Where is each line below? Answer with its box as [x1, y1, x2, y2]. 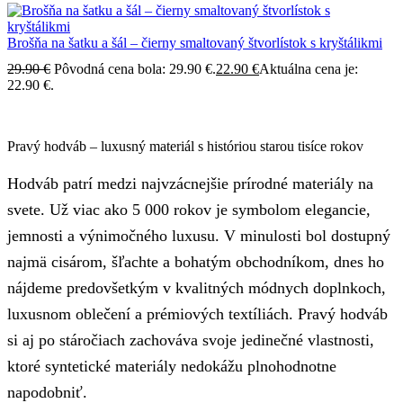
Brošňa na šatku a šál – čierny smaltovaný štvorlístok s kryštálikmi [7, 34, 382, 50]
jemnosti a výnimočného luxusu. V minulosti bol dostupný [7, 227, 390, 246]
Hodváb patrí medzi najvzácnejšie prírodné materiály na [7, 175, 373, 193]
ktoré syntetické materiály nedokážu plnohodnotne [7, 357, 336, 376]
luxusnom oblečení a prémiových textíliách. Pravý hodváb [7, 305, 388, 324]
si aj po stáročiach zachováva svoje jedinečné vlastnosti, [7, 331, 374, 350]
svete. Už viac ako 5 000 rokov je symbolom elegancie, [7, 201, 371, 219]
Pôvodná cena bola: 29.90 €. [54, 60, 216, 76]
